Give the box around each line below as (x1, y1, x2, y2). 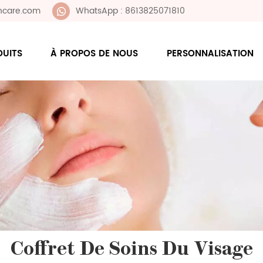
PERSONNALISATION (167, 46, 254, 61)
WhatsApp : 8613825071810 (76, 4, 185, 18)
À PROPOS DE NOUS (50, 46, 139, 61)
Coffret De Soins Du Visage (10, 240, 253, 261)
